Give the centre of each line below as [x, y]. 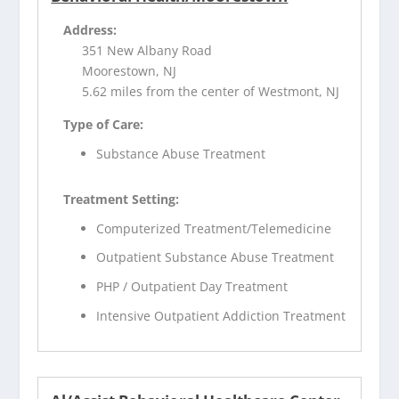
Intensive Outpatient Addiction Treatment [221, 315]
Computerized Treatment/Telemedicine [214, 228]
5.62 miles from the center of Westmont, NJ [211, 91]
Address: [90, 29]
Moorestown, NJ [130, 70]
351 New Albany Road [147, 50]
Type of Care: [104, 124]
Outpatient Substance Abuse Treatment [216, 257]
